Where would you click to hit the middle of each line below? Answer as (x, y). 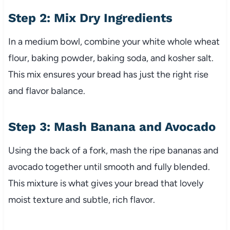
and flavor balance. (46, 91)
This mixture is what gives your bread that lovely (106, 184)
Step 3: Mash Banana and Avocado (112, 127)
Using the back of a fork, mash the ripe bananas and (113, 151)
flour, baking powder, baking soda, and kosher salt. (111, 58)
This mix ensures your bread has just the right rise (108, 75)
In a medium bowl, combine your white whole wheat (114, 42)
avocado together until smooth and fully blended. (109, 167)
